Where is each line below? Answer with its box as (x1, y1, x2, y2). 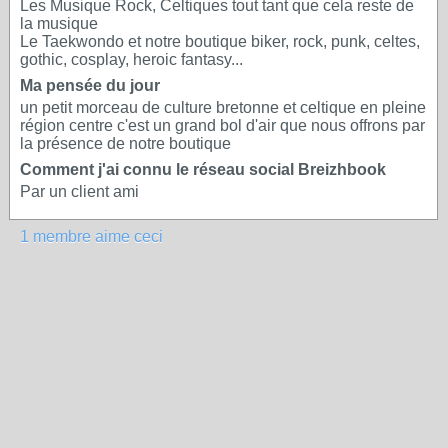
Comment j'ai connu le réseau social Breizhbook (20, 161, 386, 178)
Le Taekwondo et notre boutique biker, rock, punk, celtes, (20, 33, 420, 50)
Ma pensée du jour (20, 77, 160, 94)
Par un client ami (20, 183, 139, 200)
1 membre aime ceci (20, 228, 163, 245)
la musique (20, 15, 98, 32)
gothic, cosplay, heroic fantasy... (20, 51, 243, 68)
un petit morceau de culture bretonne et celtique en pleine (20, 99, 426, 116)
